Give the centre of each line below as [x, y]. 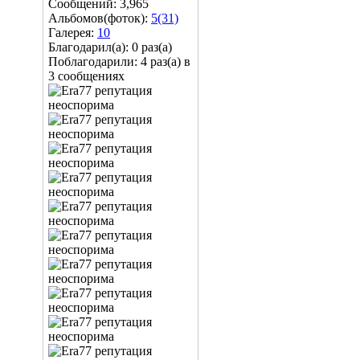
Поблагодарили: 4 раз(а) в [119, 61]
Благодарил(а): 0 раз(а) [110, 47]
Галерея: [73, 33]
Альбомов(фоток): [100, 18]
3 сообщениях [86, 76]
